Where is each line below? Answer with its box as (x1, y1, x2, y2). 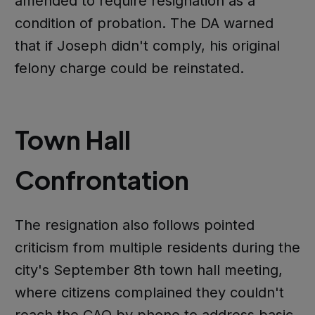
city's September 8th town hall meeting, (14, 262, 283, 279)
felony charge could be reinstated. (14, 59, 244, 77)
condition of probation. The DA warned (14, 14, 274, 32)
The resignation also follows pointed (14, 217, 255, 234)
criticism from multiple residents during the (14, 239, 300, 257)
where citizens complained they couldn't (14, 284, 284, 302)
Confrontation (14, 164, 189, 196)
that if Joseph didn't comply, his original (14, 37, 280, 54)
